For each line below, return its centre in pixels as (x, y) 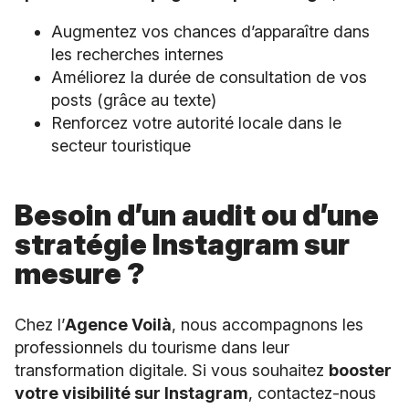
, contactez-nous (312, 393)
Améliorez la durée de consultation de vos (209, 78)
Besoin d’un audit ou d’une (197, 215)
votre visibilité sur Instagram (131, 393)
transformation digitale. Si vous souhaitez (172, 370)
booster (360, 370)
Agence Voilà (118, 324)
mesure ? (80, 274)
